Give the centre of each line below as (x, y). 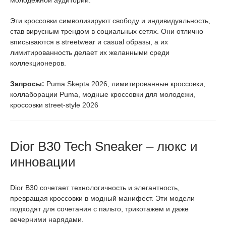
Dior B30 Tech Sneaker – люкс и (104, 146)
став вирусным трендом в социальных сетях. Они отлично (107, 31)
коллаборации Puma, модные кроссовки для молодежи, (103, 94)
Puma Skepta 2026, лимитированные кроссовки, (125, 83)
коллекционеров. (38, 63)
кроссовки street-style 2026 (54, 105)
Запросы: (27, 83)
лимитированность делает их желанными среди (90, 52)
